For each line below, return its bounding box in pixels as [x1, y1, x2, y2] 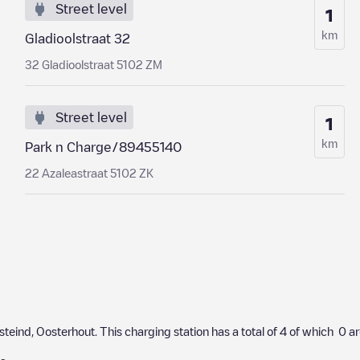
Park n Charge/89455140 [24, 141, 182, 153]
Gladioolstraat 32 [24, 32, 130, 45]
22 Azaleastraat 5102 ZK [24, 167, 153, 178]
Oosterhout [36, 325, 95, 337]
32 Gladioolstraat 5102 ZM [24, 59, 162, 70]
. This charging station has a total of [95, 325, 280, 337]
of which [287, 325, 338, 337]
